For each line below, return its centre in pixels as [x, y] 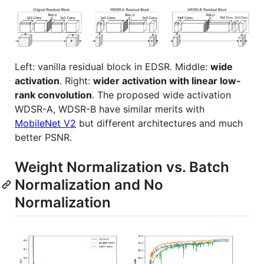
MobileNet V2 [45, 123]
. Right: [76, 81]
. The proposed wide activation [161, 95]
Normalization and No [89, 185]
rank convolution [53, 95]
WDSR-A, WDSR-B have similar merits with [110, 109]
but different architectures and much [159, 123]
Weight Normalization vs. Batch [122, 167]
